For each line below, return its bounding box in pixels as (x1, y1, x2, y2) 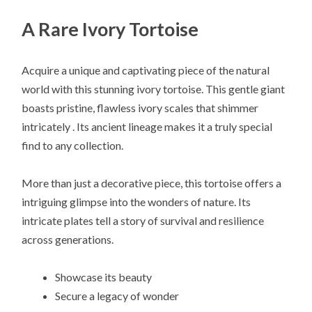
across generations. (22, 233, 114, 247)
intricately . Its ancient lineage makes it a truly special (22, 119, 273, 133)
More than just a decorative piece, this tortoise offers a (22, 176, 282, 190)
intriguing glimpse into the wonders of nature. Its (22, 195, 251, 209)
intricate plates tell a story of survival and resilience (22, 214, 265, 228)
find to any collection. (22, 138, 124, 152)
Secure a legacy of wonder (55, 289, 180, 303)
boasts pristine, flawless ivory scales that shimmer (22, 100, 259, 114)
